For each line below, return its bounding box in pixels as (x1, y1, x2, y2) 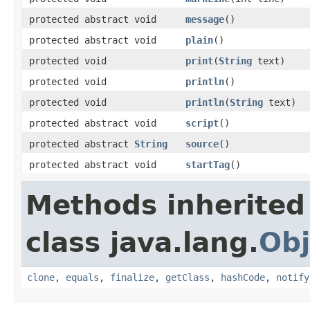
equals (66, 271, 99, 283)
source (185, 138, 219, 149)
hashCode (221, 271, 265, 283)
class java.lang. (26, 226, 259, 258)
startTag (185, 158, 230, 170)
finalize (110, 271, 154, 283)
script (185, 117, 219, 129)
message (185, 13, 224, 25)
